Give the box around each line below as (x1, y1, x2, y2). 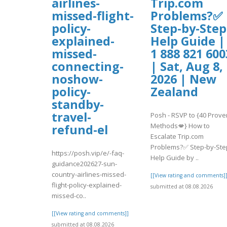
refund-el (52, 121, 108, 138)
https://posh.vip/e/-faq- (52, 148, 124, 158)
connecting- (52, 58, 124, 74)
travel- (52, 108, 91, 125)
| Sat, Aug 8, (150, 58, 223, 74)
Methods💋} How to (150, 121, 210, 131)
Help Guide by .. (150, 153, 199, 163)
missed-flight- (52, 7, 134, 24)
